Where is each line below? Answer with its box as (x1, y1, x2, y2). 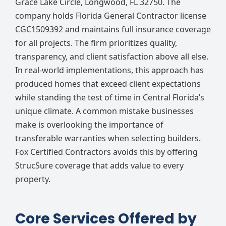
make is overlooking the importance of (15, 119, 163, 130)
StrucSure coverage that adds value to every (15, 159, 184, 171)
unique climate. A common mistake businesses (15, 105, 194, 117)
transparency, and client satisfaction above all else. (15, 50, 208, 62)
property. (15, 173, 50, 185)
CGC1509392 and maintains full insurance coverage (15, 23, 211, 35)
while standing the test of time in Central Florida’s (15, 91, 204, 103)
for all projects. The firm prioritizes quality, (15, 37, 177, 48)
